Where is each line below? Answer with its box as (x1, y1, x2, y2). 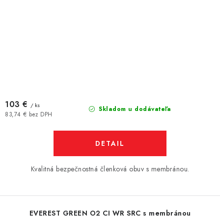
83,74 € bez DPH (5, 110, 53, 118)
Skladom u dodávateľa (96, 105, 171, 113)
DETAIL (95, 138, 125, 148)
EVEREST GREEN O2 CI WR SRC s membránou (29, 208, 191, 218)
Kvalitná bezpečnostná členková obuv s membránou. (30, 164, 190, 174)
